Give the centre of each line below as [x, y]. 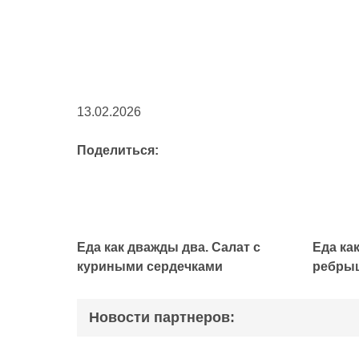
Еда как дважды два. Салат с [169, 248]
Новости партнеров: [162, 318]
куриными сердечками [150, 267]
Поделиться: [118, 151]
